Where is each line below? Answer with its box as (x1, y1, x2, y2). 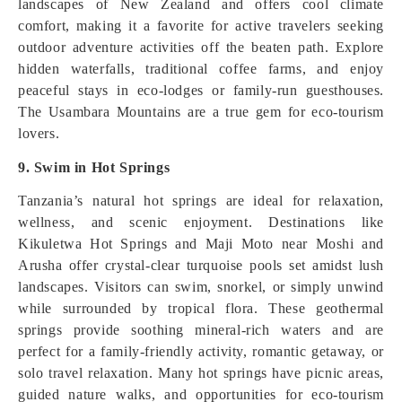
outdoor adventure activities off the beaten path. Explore (18, 39, 384, 55)
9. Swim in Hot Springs (18, 160, 170, 175)
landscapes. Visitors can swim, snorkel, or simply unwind (18, 279, 384, 294)
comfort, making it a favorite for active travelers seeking (18, 18, 384, 33)
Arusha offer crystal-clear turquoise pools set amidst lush (18, 258, 384, 273)
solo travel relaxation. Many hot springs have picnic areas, (18, 365, 384, 380)
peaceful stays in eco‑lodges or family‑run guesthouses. (18, 83, 384, 98)
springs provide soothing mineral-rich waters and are (18, 322, 384, 337)
